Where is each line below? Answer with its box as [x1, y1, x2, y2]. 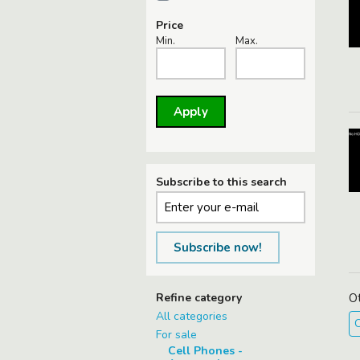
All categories [156, 309, 227, 324]
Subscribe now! [174, 239, 262, 256]
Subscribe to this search [156, 174, 287, 190]
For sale [156, 327, 197, 342]
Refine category [156, 290, 242, 305]
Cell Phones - [168, 343, 243, 358]
